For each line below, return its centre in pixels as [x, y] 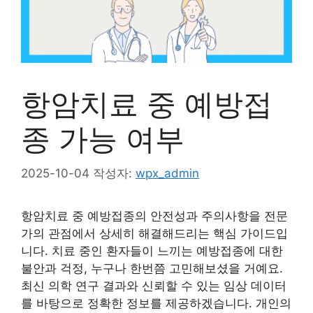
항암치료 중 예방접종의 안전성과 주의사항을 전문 [154, 216]
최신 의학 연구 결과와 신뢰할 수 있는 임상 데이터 [154, 285]
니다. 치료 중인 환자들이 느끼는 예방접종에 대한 [152, 250]
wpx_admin [167, 173]
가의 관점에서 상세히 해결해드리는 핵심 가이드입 [154, 233]
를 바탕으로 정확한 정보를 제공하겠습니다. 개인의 [156, 303]
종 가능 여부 [103, 139]
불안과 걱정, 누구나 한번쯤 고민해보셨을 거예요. [152, 268]
